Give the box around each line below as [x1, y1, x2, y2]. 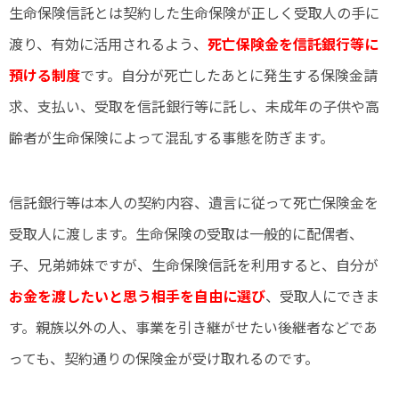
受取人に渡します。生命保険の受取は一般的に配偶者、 [9, 223, 363, 245]
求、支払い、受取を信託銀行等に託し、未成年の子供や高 [9, 95, 379, 118]
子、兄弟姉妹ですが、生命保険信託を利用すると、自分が [9, 254, 379, 276]
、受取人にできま [265, 285, 379, 307]
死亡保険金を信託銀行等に [208, 33, 379, 55]
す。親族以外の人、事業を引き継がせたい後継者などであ [9, 316, 378, 338]
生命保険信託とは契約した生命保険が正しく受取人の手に [9, 2, 379, 24]
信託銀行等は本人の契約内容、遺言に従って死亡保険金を [9, 191, 379, 214]
